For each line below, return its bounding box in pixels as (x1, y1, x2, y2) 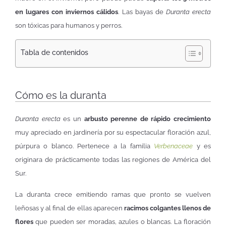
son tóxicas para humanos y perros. (15, 22, 122, 30)
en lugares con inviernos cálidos (15, 8, 119, 16)
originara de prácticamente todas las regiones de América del (15, 156, 211, 164)
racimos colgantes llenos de (122, 204, 211, 212)
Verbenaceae (154, 142, 193, 150)
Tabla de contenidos (21, 48, 88, 56)
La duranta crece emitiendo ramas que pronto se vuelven (15, 190, 211, 198)
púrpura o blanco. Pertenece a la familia (15, 142, 154, 150)
